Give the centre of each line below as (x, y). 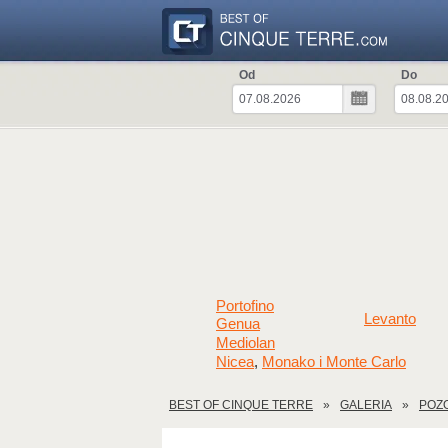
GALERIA (366, 405)
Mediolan (245, 343)
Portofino (245, 306)
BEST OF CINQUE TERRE (241, 405)
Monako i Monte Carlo (334, 361)
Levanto (390, 319)
